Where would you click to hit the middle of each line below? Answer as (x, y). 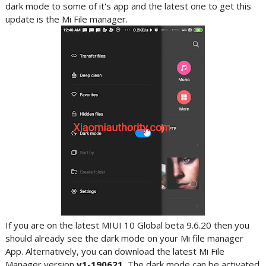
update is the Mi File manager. (66, 19)
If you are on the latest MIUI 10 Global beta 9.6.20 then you (127, 225)
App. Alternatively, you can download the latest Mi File (115, 251)
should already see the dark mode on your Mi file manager (124, 238)
